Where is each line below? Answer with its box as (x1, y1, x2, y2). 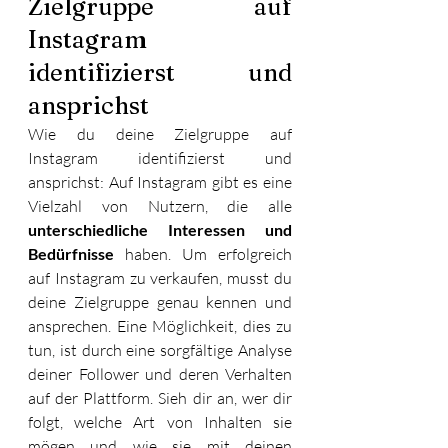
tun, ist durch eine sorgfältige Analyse (28, 339, 292, 360)
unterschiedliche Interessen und (28, 219, 292, 239)
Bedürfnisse (28, 243, 114, 263)
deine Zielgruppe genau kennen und (28, 291, 292, 312)
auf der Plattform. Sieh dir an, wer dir (28, 387, 292, 408)
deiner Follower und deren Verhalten (28, 363, 292, 384)
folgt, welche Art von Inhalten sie (28, 411, 292, 432)
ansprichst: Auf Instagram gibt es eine (28, 171, 292, 192)
